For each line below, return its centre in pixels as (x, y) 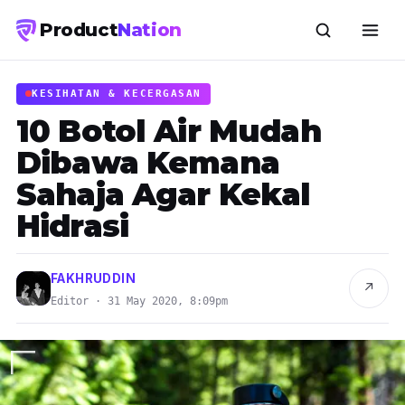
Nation (150, 30)
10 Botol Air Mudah (169, 131)
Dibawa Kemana (148, 162)
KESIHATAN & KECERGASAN (117, 93)
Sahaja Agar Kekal (164, 194)
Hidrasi (73, 226)
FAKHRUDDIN (94, 278)
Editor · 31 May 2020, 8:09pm (139, 301)
